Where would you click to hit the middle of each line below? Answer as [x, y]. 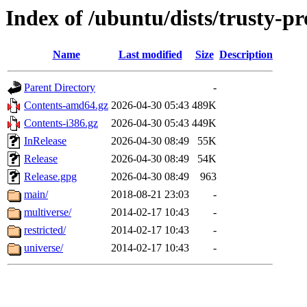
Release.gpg [50, 177]
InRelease [45, 141]
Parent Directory [60, 88]
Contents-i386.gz [61, 123]
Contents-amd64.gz [66, 106]
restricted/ [45, 230]
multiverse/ [48, 212]
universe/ [44, 248]
